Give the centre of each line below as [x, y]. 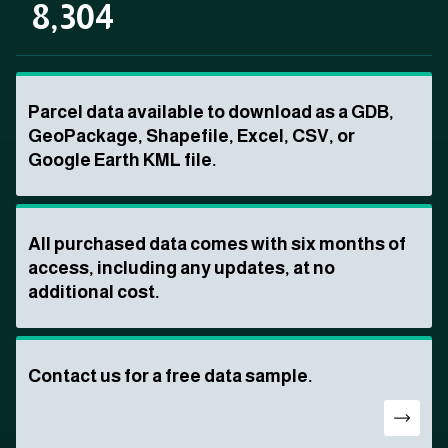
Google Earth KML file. [122, 160]
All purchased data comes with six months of [217, 244]
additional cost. [94, 292]
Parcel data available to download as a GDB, [211, 112]
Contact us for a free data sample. [170, 376]
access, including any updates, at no [181, 268]
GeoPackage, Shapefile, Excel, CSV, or [191, 136]
